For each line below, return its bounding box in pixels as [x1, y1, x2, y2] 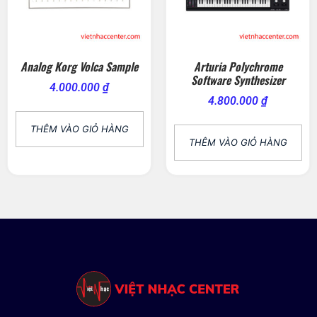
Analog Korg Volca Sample [21, 58, 138, 76]
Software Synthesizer [190, 71, 285, 89]
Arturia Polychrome [193, 58, 282, 76]
